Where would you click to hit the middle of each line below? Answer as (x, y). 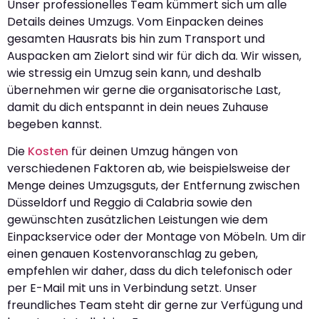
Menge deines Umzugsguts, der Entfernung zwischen (153, 186)
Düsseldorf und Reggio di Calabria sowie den (130, 203)
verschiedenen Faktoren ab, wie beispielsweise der (149, 169)
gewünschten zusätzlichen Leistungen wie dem (137, 220)
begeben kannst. (54, 124)
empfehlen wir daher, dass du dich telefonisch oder (150, 271)
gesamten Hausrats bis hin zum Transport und (136, 38)
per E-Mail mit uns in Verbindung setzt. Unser (132, 288)
